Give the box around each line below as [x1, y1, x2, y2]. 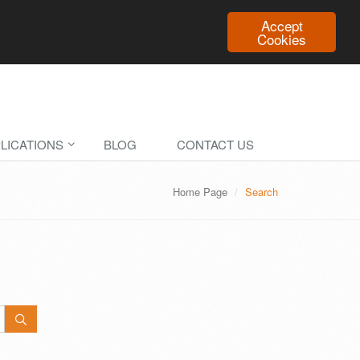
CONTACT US [177, 136, 254, 153]
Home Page [173, 184, 227, 199]
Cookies [257, 29, 306, 49]
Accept [260, 15, 303, 35]
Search [245, 184, 278, 199]
